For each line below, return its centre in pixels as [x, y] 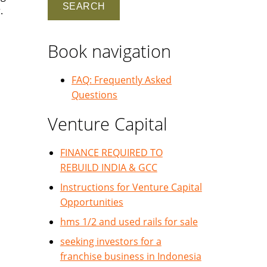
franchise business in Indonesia [131, 256]
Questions [94, 95]
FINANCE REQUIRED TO [111, 153]
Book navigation [109, 51]
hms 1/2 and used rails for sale [129, 222]
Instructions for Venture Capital [131, 187]
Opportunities [91, 202]
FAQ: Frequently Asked [122, 80]
